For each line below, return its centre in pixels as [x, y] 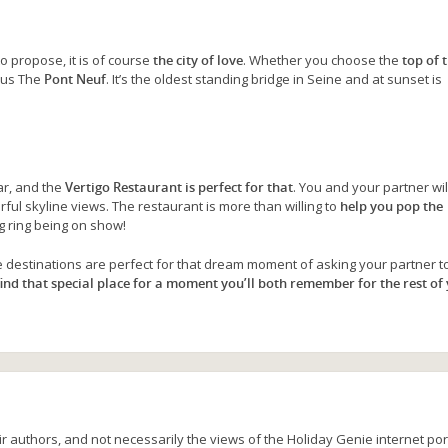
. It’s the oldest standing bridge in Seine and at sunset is [274, 78]
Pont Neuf [75, 78]
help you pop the [391, 205]
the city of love [198, 59]
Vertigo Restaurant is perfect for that [179, 186]
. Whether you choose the [322, 59]
